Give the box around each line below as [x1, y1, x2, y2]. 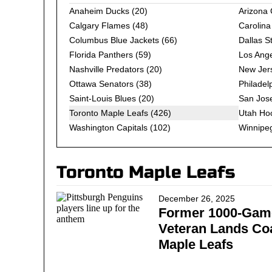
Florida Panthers [69, 50, 133, 59]
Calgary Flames [69, 21, 130, 30]
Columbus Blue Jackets [69, 35, 159, 45]
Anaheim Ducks [69, 6, 129, 16]
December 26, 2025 [158, 194, 235, 203]
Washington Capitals [69, 123, 148, 132]
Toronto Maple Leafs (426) [69, 108, 171, 118]
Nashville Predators [69, 64, 144, 74]
